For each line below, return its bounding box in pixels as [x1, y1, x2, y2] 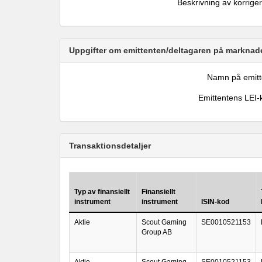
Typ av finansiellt [74, 188, 130, 196]
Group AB [142, 228, 172, 236]
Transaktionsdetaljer [69, 141, 151, 150]
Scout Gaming [142, 218, 187, 226]
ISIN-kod [201, 198, 229, 206]
